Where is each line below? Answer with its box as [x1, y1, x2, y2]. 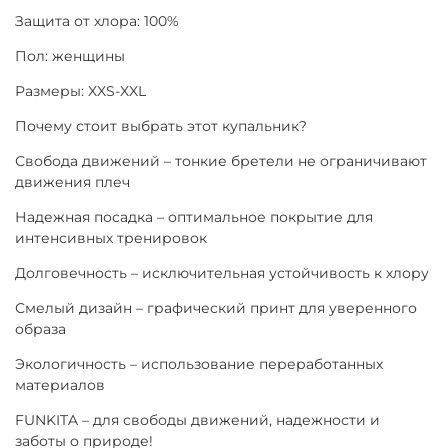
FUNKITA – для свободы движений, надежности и [15, 410, 380, 429]
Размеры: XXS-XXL [15, 81, 146, 100]
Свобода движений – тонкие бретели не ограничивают [15, 151, 427, 170]
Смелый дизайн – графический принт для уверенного [15, 298, 417, 317]
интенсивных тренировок [15, 228, 207, 247]
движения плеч [15, 172, 130, 191]
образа [15, 319, 66, 338]
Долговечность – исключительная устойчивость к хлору [15, 263, 429, 282]
